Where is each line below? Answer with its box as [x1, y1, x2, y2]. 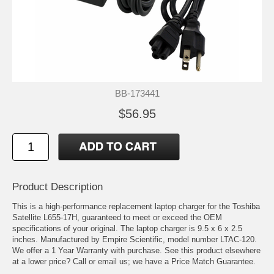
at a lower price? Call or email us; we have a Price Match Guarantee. [12, 256, 256, 266]
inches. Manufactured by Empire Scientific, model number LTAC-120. [12, 234, 257, 244]
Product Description [12, 180, 103, 193]
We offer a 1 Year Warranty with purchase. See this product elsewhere [12, 245, 261, 255]
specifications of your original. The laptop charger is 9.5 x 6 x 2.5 [12, 223, 242, 233]
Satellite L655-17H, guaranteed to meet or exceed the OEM [12, 212, 222, 222]
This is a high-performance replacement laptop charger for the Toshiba [12, 201, 260, 211]
